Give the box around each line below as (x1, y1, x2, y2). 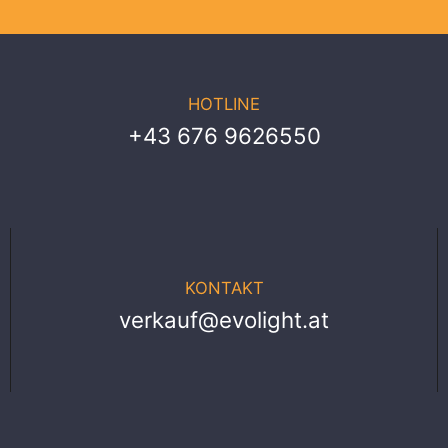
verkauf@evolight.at (119, 306, 329, 334)
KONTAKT (184, 278, 264, 299)
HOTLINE (188, 93, 260, 114)
